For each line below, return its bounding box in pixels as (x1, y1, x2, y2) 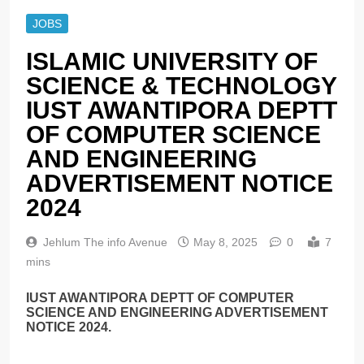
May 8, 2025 (193, 236, 258, 249)
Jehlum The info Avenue (43, 236, 167, 249)
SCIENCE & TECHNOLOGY (26, 72, 336, 100)
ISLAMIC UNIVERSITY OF (26, 48, 318, 76)
